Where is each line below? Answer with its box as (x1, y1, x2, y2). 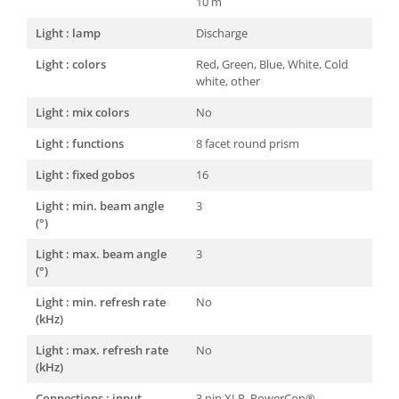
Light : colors (36, 56, 106, 72)
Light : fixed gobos (36, 167, 134, 183)
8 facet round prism (196, 135, 299, 151)
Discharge (196, 25, 248, 41)
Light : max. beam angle (36, 246, 167, 262)
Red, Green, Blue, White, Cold (196, 56, 348, 72)
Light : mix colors (36, 104, 129, 120)
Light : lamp (36, 25, 101, 41)
